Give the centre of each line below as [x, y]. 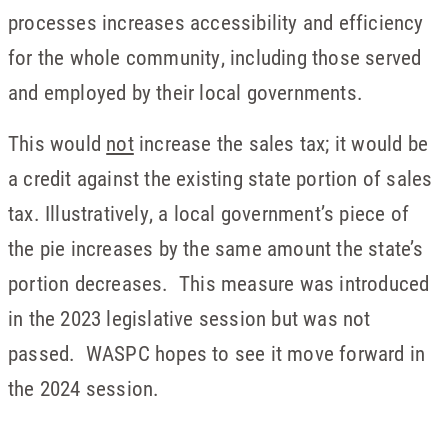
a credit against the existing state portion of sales [220, 178]
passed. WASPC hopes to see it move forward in [217, 353]
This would [57, 143]
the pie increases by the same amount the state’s [216, 248]
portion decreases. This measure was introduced [219, 283]
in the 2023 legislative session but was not [189, 318]
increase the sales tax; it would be [281, 143]
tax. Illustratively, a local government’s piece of [209, 213]
